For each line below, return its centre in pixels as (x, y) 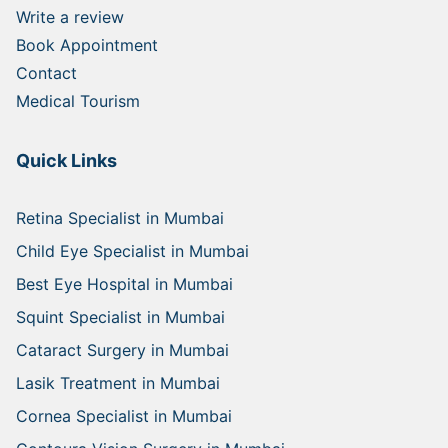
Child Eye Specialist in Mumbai (132, 251)
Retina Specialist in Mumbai (120, 218)
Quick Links (66, 161)
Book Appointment (87, 45)
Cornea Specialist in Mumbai (124, 416)
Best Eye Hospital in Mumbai (124, 284)
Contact (46, 73)
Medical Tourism (78, 101)
